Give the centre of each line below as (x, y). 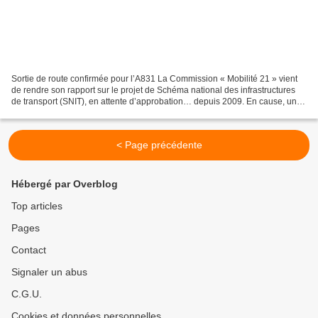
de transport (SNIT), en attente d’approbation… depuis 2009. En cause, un (154, 102)
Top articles (37, 206)
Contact (29, 250)
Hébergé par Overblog (65, 184)
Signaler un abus (49, 272)
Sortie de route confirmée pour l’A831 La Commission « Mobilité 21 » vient (154, 79)
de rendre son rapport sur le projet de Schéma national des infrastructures (153, 91)
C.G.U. (27, 294)
